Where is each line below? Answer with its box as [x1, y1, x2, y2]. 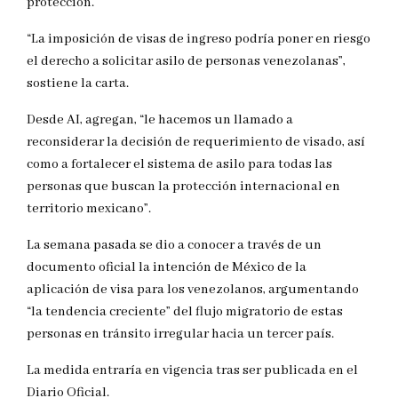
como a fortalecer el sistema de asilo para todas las [27, 156, 332, 173]
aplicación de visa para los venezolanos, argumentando [27, 282, 359, 298]
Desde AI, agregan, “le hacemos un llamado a [27, 112, 293, 129]
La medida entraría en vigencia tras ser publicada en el [27, 362, 358, 379]
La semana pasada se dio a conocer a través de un [27, 237, 322, 254]
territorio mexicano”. [27, 201, 151, 218]
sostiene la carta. [27, 76, 129, 92]
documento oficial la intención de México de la [27, 259, 306, 276]
